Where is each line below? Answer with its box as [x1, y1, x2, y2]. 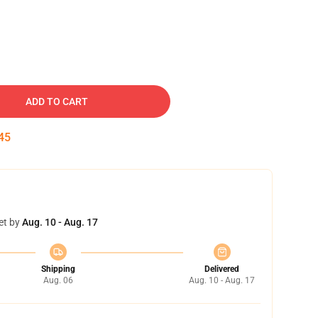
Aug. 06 [43, 275, 73, 285]
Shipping [40, 264, 75, 274]
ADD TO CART [26, 96, 88, 107]
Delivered [204, 264, 239, 274]
